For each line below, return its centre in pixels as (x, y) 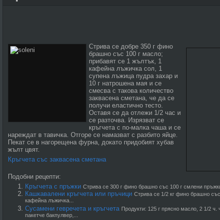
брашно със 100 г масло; (126, 54)
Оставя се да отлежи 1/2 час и (135, 113)
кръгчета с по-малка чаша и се (135, 127)
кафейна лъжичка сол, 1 (125, 69)
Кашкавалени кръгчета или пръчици (79, 194)
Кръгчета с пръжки (53, 186)
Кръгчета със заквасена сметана (57, 159)
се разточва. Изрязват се (126, 120)
